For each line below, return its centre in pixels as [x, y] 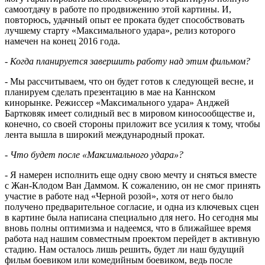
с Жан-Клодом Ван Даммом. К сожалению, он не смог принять [132, 185]
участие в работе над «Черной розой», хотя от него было [119, 196]
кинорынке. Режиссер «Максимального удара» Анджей [117, 102]
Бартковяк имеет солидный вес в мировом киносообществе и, [130, 113]
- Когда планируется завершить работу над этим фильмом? [127, 61]
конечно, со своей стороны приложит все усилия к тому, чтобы [132, 124]
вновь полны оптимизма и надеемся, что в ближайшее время [128, 228]
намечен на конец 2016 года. [62, 41]
